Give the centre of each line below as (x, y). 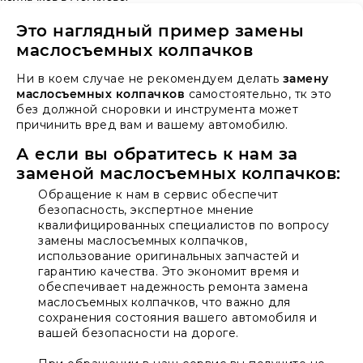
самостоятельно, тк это (258, 94)
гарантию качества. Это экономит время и (169, 271)
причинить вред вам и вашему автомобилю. (152, 124)
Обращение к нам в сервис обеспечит (158, 194)
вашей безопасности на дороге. (139, 333)
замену (305, 78)
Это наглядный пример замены (160, 30)
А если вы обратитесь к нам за (157, 154)
